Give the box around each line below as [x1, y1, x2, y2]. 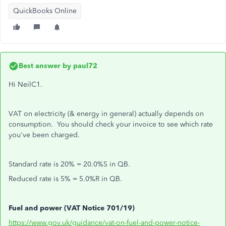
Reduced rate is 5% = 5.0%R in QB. [9, 175, 122, 183]
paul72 [71, 62, 97, 70]
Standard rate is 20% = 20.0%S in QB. [9, 160, 130, 168]
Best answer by [19, 62, 71, 70]
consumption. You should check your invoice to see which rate [9, 120, 213, 129]
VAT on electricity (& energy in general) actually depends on [9, 109, 204, 118]
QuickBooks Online [13, 7, 77, 15]
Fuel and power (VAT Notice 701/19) [9, 204, 135, 212]
